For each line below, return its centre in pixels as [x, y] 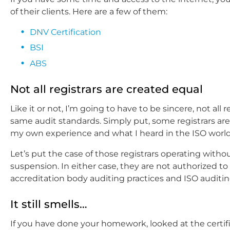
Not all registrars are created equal [107, 89]
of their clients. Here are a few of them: [89, 11]
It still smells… [49, 204]
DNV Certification [66, 32]
